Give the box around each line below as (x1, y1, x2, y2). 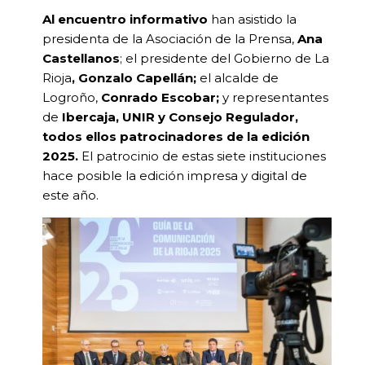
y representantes (222, 90, 329, 106)
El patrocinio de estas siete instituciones (78, 148, 327, 165)
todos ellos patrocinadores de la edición (42, 129, 310, 145)
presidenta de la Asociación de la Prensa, (42, 31, 298, 47)
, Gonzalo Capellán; (72, 70, 200, 86)
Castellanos (42, 51, 121, 67)
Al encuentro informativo (42, 11, 212, 28)
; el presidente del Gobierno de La (120, 51, 330, 67)
